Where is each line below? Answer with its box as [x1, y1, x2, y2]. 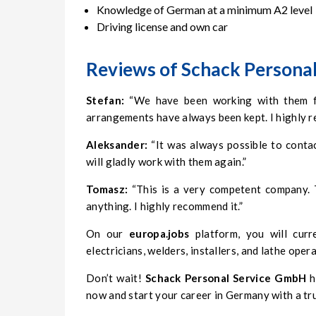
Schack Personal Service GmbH [145, 272, 307, 285]
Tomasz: [86, 183, 128, 196]
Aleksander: [86, 138, 148, 152]
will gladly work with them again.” [86, 155, 247, 169]
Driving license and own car [97, 20, 228, 34]
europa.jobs [129, 227, 190, 241]
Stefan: [86, 94, 125, 107]
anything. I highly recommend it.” [86, 200, 243, 213]
